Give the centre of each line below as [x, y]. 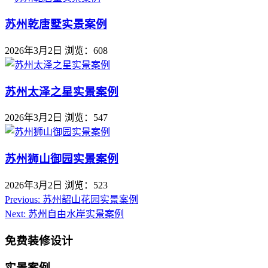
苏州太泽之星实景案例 [62, 92]
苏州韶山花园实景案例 [89, 199]
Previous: [22, 199]
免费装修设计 [39, 240]
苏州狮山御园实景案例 [62, 159]
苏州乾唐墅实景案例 [56, 25]
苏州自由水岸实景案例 [75, 214]
